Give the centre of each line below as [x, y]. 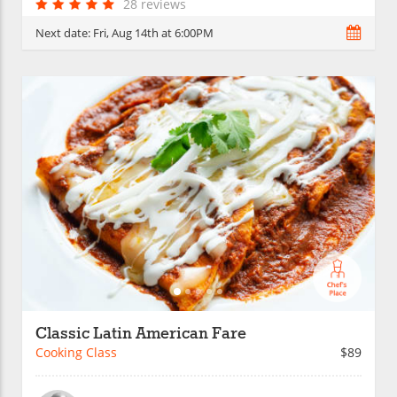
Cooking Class [76, 353]
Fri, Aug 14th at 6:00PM [153, 32]
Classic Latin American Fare [141, 335]
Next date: [64, 32]
